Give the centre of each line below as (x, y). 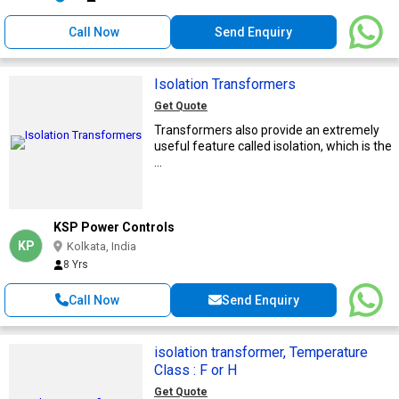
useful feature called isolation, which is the (273, 146)
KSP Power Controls (114, 227)
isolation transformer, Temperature (222, 352)
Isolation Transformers (225, 84)
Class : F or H (195, 370)
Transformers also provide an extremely (267, 130)
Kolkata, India (102, 246)
